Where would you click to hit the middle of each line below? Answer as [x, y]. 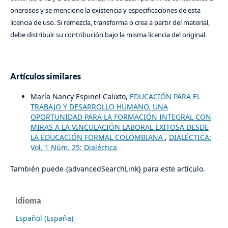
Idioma [28, 201]
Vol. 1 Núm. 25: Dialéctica [74, 148]
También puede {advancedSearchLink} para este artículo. [107, 169]
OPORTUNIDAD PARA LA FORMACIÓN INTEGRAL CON [121, 117]
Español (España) [44, 218]
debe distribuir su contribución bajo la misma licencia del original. [108, 35]
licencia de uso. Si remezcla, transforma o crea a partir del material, [110, 23]
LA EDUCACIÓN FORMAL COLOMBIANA [97, 137]
